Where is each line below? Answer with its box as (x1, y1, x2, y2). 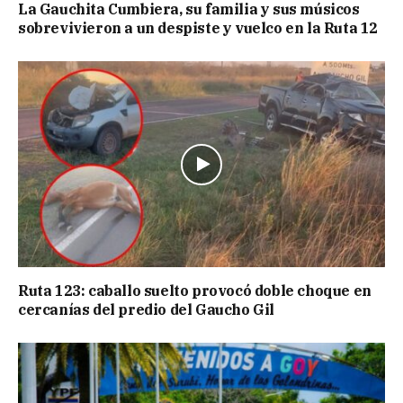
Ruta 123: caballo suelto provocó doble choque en (18, 282, 372, 300)
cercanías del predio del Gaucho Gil (18, 300, 275, 319)
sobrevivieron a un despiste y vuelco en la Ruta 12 (18, 19, 379, 38)
